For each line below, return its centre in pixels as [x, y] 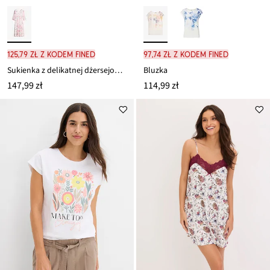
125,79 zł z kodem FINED [51, 55]
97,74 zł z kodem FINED [186, 55]
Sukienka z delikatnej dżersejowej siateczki [118, 71]
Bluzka [155, 71]
